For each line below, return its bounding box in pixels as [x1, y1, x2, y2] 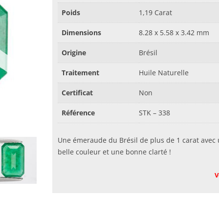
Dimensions [62, 28, 102, 38]
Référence [62, 108, 95, 118]
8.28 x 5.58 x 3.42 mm [139, 28, 210, 38]
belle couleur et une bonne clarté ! [58, 147, 172, 156]
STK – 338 [139, 108, 171, 118]
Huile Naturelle [139, 68, 189, 78]
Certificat [62, 88, 93, 98]
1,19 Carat [139, 8, 173, 18]
